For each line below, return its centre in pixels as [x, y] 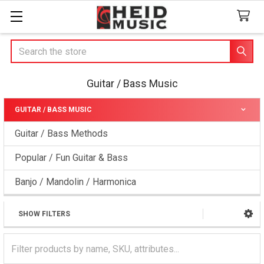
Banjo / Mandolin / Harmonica [75, 182]
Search [25, 46]
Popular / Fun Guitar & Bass [71, 158]
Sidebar [35, 126]
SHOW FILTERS [44, 214]
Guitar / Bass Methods [61, 133]
